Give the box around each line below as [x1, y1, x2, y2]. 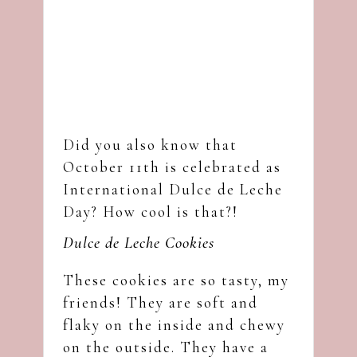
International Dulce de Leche [63, 179, 283, 198]
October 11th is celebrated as [63, 157, 281, 176]
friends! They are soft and [63, 292, 258, 312]
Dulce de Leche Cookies [63, 232, 214, 253]
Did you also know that [63, 135, 237, 154]
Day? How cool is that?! [63, 202, 238, 221]
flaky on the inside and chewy [63, 315, 285, 334]
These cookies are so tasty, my [63, 270, 289, 289]
